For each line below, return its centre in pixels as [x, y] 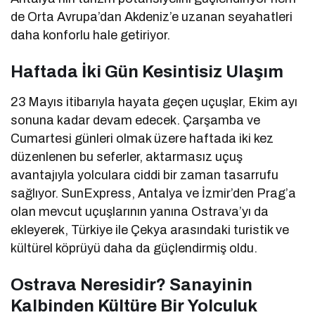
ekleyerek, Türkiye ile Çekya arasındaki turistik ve [150, 230]
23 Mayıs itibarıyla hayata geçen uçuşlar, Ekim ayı [154, 102]
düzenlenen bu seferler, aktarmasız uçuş [127, 157]
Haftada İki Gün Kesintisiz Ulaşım [147, 72]
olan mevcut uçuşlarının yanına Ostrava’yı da [140, 212]
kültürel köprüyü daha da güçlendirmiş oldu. [134, 249]
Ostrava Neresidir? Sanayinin [131, 285]
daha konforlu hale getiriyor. [91, 36]
